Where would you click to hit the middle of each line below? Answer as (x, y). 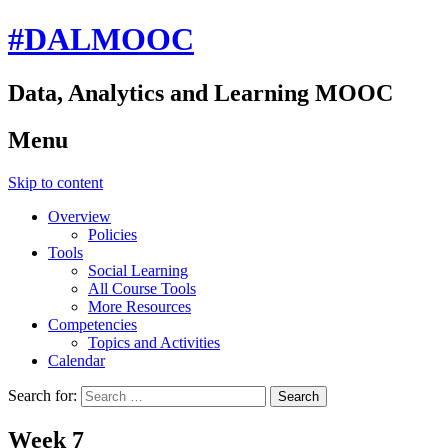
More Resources (139, 306)
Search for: (42, 395)
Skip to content (55, 182)
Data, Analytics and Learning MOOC (200, 92)
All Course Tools (142, 288)
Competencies (92, 324)
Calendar (76, 360)
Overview (79, 216)
